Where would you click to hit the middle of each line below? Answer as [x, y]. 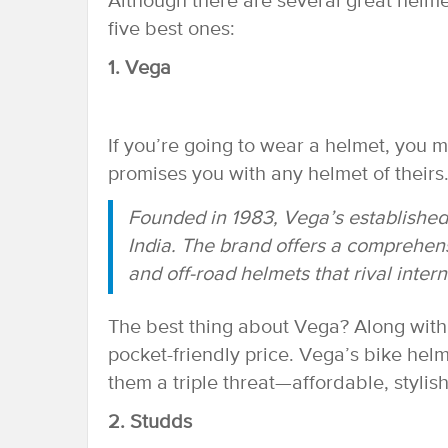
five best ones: [171, 29]
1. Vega [139, 68]
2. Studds [150, 422]
